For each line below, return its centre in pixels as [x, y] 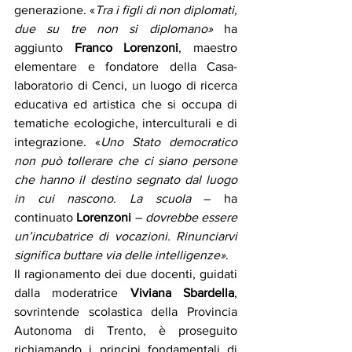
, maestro [208, 48]
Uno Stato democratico [169, 142]
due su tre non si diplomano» [114, 29]
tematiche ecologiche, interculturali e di [126, 123]
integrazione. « [57, 142]
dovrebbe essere [191, 218]
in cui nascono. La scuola [103, 199]
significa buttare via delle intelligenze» [120, 255]
